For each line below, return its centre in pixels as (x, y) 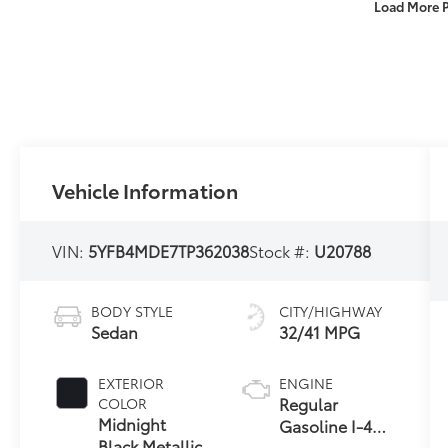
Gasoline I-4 (325, 425)
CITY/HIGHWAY (330, 310)
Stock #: (282, 250)
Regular (308, 403)
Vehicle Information (145, 189)
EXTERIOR (131, 382)
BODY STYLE (132, 310)
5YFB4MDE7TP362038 (169, 250)
